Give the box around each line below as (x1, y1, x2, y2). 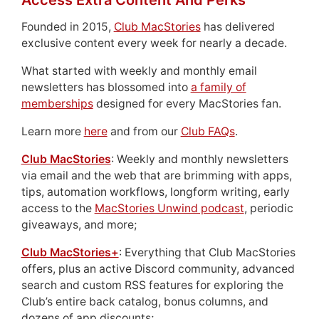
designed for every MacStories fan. (93, 97, 281, 111)
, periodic (244, 202, 293, 216)
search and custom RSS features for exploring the (21, 278, 283, 293)
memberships (21, 97, 93, 111)
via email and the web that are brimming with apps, (21, 169, 292, 183)
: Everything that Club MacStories (118, 246, 296, 260)
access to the (21, 202, 95, 216)
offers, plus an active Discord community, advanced (21, 262, 295, 276)
